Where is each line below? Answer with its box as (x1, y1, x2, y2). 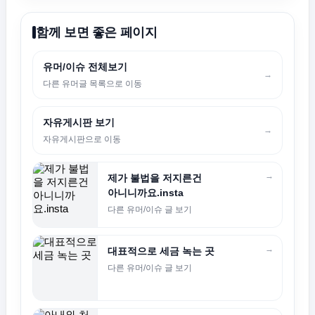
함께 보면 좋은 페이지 (36, 25, 157, 39)
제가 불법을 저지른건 (108, 172, 202, 184)
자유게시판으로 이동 (43, 134, 121, 144)
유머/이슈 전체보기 (43, 60, 127, 72)
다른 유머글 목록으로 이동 (43, 78, 142, 89)
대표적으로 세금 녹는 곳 (108, 245, 214, 257)
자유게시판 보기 (43, 116, 115, 128)
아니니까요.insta (108, 186, 184, 198)
